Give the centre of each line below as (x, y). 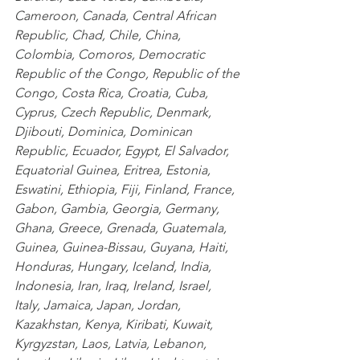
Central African (174, 15)
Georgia (133, 208)
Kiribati (144, 324)
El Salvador (193, 150)
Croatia (146, 92)
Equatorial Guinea (65, 170)
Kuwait (189, 324)
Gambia (81, 208)
